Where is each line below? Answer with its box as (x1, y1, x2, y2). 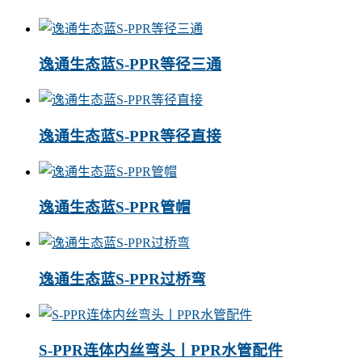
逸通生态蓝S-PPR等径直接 (39, 127, 221, 145)
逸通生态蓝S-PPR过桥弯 (39, 270, 206, 288)
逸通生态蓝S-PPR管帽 (39, 199, 191, 217)
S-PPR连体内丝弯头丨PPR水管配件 (39, 342, 283, 360)
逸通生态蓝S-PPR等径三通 (39, 56, 221, 74)
